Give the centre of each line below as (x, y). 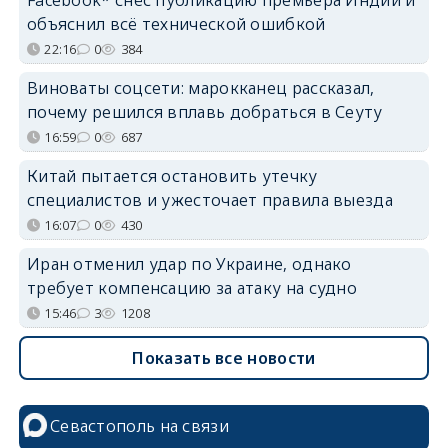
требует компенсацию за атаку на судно (192, 287)
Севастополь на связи (139, 425)
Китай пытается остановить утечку (172, 175)
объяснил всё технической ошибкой (176, 23)
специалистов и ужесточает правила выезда (209, 199)
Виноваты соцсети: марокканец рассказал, (200, 87)
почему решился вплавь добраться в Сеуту (204, 111)
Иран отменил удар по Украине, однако (189, 263)
